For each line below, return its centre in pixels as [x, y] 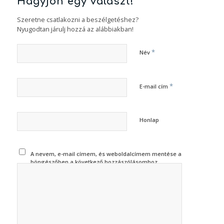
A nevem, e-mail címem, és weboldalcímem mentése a [106, 154]
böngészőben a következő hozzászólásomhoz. [95, 162]
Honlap [149, 120]
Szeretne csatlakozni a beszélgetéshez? [77, 20]
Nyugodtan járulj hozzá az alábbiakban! [75, 29]
